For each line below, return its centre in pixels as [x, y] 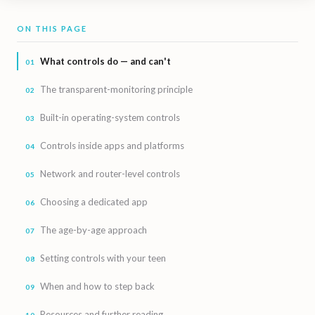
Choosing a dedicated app [94, 202]
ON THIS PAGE [52, 28]
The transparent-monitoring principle [116, 89]
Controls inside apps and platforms [112, 146]
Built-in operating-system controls [110, 117]
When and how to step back [97, 286]
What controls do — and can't [105, 61]
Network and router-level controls [110, 174]
